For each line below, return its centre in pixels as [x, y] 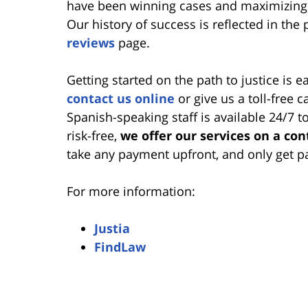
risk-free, [93, 135]
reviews [91, 42]
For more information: [131, 191]
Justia [112, 228]
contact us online [121, 98]
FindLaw [120, 246]
